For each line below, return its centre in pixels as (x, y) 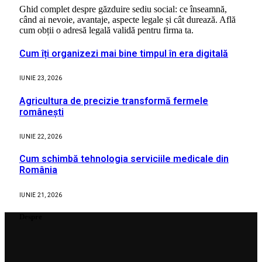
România (38, 170)
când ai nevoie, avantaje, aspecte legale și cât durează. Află (127, 19)
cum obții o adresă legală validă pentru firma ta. (106, 30)
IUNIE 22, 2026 (41, 136)
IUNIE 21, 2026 (41, 195)
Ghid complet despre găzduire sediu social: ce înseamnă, (123, 9)
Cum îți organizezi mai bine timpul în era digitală (124, 54)
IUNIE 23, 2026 (41, 78)
